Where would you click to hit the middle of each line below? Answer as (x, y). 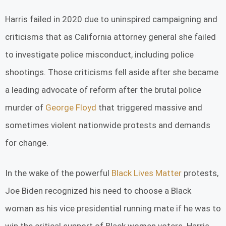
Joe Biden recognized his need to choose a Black (98, 191)
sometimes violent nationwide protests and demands (108, 125)
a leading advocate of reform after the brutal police (103, 90)
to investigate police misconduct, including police (99, 54)
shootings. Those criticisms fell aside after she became (112, 72)
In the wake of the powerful (58, 173)
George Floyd (71, 107)
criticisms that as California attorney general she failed (110, 37)
